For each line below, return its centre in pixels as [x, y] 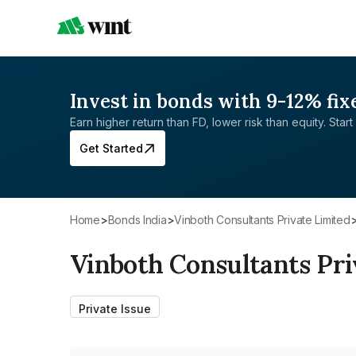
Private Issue [115, 309]
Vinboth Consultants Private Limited [266, 220]
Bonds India [141, 220]
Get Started [111, 148]
